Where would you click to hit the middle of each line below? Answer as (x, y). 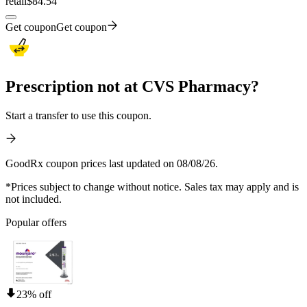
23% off (34, 294)
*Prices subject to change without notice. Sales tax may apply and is (152, 186)
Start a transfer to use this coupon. (78, 115)
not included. (34, 199)
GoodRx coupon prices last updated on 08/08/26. (112, 163)
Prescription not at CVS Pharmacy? (132, 86)
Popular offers (36, 222)
